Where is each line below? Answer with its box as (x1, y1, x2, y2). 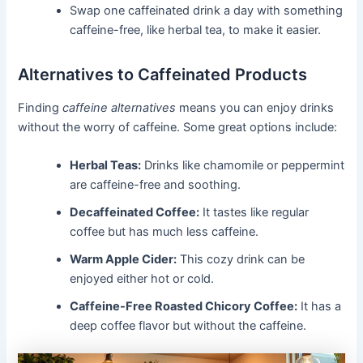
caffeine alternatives (62, 100, 177, 115)
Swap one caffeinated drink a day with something (70, 2, 344, 18)
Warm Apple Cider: (70, 252, 177, 267)
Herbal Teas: (70, 158, 142, 173)
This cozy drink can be (177, 252, 305, 267)
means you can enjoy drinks (176, 100, 335, 115)
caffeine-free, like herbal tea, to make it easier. (70, 22, 322, 37)
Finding (18, 100, 63, 115)
